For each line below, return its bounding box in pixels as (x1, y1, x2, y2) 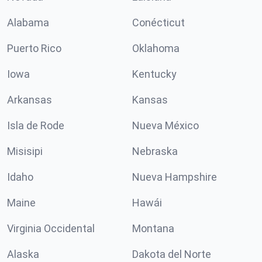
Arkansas (7, 94, 52, 106)
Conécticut (132, 16, 185, 29)
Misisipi (7, 145, 43, 157)
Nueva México (132, 119, 199, 132)
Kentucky (132, 68, 177, 80)
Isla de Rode (7, 119, 64, 132)
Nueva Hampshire (132, 171, 217, 183)
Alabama (7, 16, 49, 29)
